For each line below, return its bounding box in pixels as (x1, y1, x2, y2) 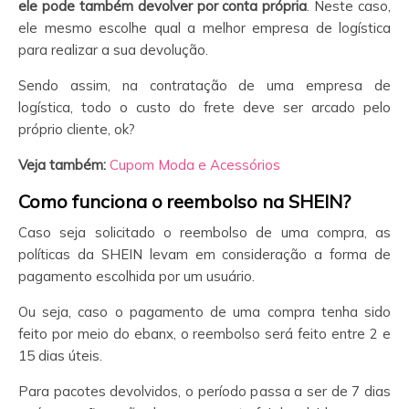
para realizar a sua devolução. (18, 40, 208, 58)
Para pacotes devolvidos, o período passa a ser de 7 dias (18, 382, 391, 400)
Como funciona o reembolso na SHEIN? (18, 189, 351, 213)
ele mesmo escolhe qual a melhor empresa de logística (18, 18, 391, 37)
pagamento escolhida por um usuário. (18, 267, 255, 285)
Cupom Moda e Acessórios (110, 155, 280, 173)
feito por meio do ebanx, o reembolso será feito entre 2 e (18, 324, 391, 342)
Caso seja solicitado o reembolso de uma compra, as (18, 223, 391, 241)
